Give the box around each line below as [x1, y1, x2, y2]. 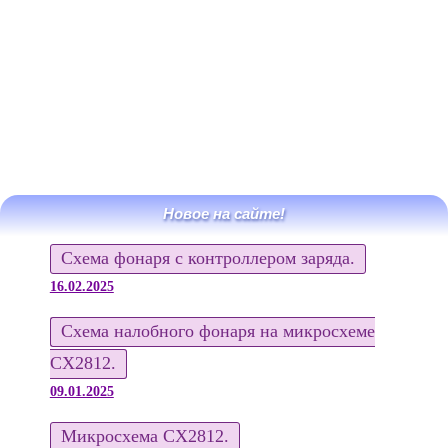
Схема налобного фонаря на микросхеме [60, 321, 375, 342]
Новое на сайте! [163, 205, 285, 223]
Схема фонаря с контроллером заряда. [60, 248, 355, 269]
